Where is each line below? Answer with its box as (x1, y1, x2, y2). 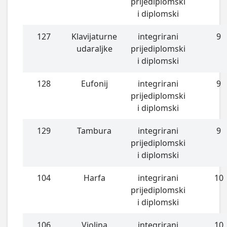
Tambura (77, 125, 112, 136)
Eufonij (81, 78, 108, 89)
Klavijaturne (71, 30, 118, 42)
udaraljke (76, 43, 112, 54)
